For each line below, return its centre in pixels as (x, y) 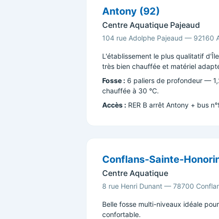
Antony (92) (131, 11)
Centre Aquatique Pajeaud (151, 25)
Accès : (114, 105)
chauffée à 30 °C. (131, 91)
